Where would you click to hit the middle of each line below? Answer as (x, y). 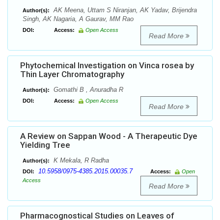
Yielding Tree (45, 145)
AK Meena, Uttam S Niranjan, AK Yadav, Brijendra (124, 10)
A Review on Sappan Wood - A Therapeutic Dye (109, 136)
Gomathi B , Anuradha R (87, 90)
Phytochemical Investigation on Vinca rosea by (107, 66)
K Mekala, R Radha (80, 161)
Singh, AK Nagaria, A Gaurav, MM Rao (78, 19)
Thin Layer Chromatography (72, 74)
